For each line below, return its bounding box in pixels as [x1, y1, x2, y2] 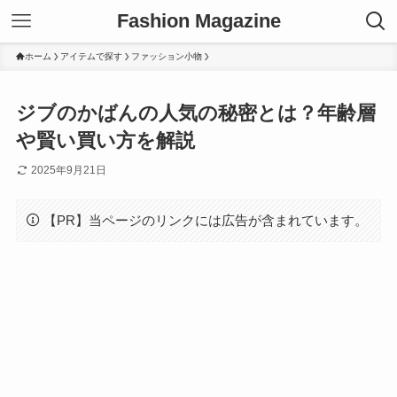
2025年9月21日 [30, 164, 106, 177]
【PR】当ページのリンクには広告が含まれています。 [43, 212, 369, 228]
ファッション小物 [130, 51, 202, 61]
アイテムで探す [59, 51, 122, 61]
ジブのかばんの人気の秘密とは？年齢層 [15, 102, 376, 125]
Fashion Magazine [116, 10, 281, 32]
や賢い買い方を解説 [15, 129, 195, 152]
